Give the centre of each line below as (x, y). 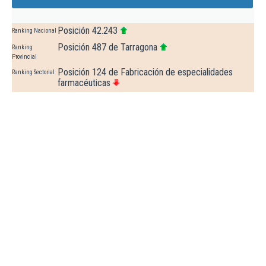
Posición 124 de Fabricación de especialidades (145, 72)
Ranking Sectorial (33, 72)
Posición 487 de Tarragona (107, 47)
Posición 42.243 (88, 31)
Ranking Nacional (34, 31)
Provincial (24, 57)
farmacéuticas (84, 83)
